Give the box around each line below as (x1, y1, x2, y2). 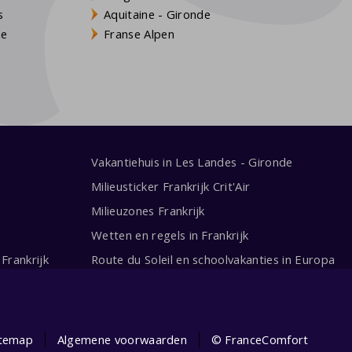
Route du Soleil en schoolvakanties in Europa (91, 251, 335, 267)
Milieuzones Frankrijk (91, 202, 205, 218)
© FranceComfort (211, 331, 309, 347)
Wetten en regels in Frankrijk (91, 226, 249, 243)
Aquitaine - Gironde (104, 5, 211, 22)
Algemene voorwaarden (57, 331, 188, 347)
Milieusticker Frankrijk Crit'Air (91, 178, 251, 194)
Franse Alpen (104, 25, 174, 42)
